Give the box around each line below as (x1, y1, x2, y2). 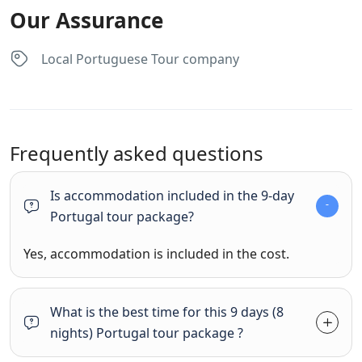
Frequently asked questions (10, 140, 263, 166)
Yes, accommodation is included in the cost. (23, 245, 289, 263)
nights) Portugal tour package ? (50, 324, 243, 342)
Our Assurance (10, 6, 163, 35)
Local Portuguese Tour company (41, 49, 239, 68)
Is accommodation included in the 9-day (50, 187, 294, 204)
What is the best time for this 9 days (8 (50, 303, 284, 321)
